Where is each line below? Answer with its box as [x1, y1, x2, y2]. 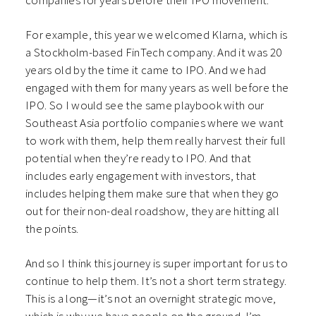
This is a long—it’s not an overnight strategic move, [25, 291, 276, 307]
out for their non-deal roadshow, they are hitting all [25, 203, 279, 219]
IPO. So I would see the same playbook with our [25, 97, 265, 114]
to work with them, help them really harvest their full [25, 133, 286, 149]
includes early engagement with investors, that [25, 168, 257, 184]
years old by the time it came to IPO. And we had [25, 62, 267, 78]
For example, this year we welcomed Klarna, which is [25, 27, 288, 43]
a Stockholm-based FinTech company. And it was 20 [25, 44, 282, 61]
